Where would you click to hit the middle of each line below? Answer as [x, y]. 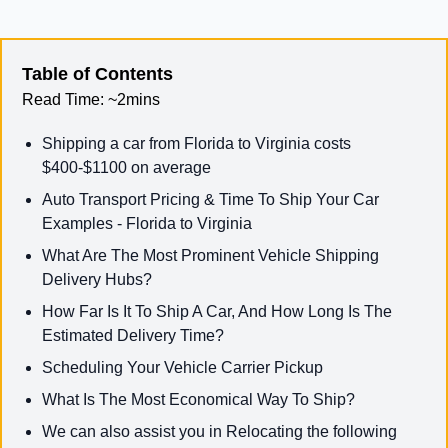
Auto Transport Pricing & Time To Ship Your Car [210, 199]
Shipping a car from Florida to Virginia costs [196, 143]
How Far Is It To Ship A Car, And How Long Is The [217, 311]
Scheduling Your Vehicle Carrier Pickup [182, 367]
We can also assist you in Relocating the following [219, 431]
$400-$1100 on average [126, 167]
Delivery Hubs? [97, 279]
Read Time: [63, 99]
